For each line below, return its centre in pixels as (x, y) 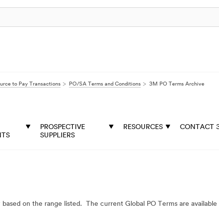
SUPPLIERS (57, 136)
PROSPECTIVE (63, 127)
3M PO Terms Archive (177, 84)
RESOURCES (143, 127)
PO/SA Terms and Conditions (105, 84)
